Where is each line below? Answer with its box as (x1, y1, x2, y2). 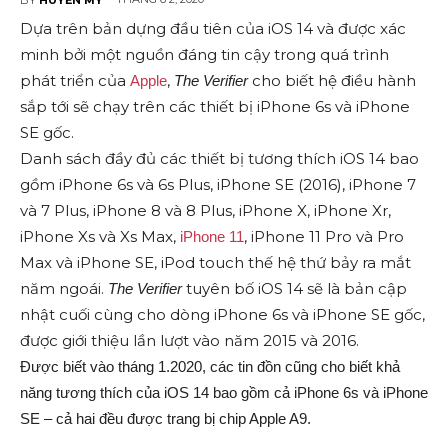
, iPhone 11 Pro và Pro (244, 227, 404, 247)
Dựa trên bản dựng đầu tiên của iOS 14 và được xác (20, 19, 406, 39)
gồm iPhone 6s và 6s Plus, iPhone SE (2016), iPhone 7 (20, 175, 416, 195)
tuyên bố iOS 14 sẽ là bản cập (182, 279, 407, 299)
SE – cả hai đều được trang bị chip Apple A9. (20, 410, 311, 428)
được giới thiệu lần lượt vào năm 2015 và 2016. (20, 331, 359, 351)
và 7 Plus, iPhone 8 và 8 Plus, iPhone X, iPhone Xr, (20, 201, 391, 221)
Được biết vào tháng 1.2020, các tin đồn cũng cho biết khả (20, 358, 400, 376)
